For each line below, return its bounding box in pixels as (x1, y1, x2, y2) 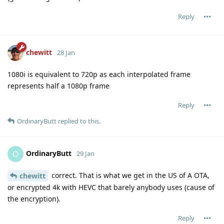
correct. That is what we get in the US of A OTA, (49, 170, 209, 180)
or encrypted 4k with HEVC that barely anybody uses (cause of (7, 182, 214, 192)
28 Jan (57, 47, 75, 57)
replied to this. (56, 116, 100, 125)
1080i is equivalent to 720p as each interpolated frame (7, 69, 190, 79)
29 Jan (76, 148, 94, 158)
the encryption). (7, 194, 60, 204)
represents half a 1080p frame (7, 80, 109, 90)
